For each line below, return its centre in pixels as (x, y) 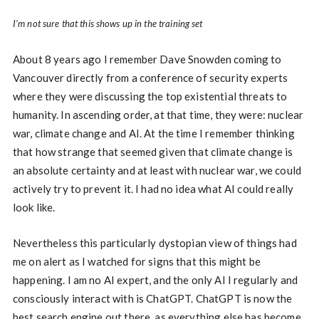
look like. (34, 208)
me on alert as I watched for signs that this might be (136, 262)
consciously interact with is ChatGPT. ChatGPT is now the (152, 299)
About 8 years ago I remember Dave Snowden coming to (147, 59)
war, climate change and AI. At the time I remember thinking (153, 134)
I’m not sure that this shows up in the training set (108, 24)
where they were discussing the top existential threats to (150, 96)
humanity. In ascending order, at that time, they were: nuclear (158, 115)
